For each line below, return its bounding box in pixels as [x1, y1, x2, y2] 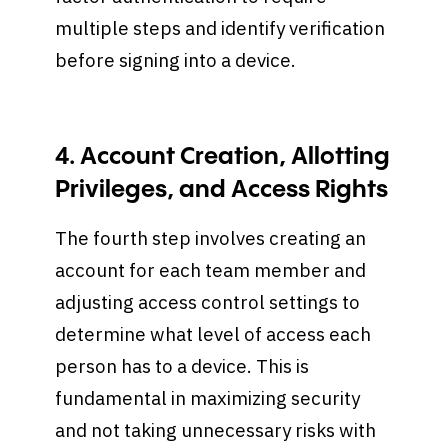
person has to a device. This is [55, 354, 310, 379]
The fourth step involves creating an [55, 226, 367, 251]
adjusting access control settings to [55, 290, 361, 315]
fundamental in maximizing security [55, 386, 361, 411]
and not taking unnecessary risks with [55, 418, 377, 443]
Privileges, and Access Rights [55, 177, 389, 202]
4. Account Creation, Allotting [55, 144, 391, 169]
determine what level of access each [55, 322, 372, 347]
